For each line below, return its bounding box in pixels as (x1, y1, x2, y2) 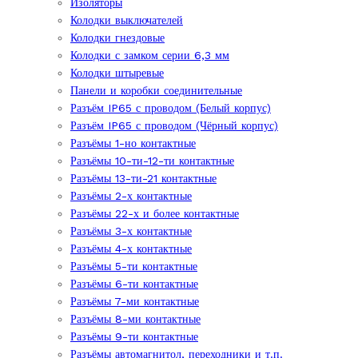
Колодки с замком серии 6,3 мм (70, 49, 229, 62)
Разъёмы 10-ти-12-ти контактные (70, 154, 234, 167)
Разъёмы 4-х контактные (70, 242, 192, 255)
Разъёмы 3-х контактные (70, 225, 192, 237)
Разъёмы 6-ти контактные (70, 277, 198, 290)
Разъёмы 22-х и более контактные (70, 207, 239, 220)
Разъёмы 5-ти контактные (70, 260, 197, 272)
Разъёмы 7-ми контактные (70, 295, 199, 308)
